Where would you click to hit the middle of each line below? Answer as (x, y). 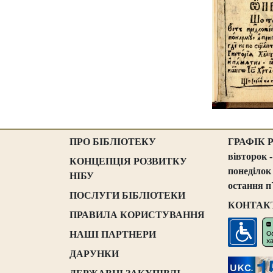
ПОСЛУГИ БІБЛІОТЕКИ (127, 195)
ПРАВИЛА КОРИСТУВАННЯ (137, 215)
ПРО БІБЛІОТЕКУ (113, 142)
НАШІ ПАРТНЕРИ (113, 234)
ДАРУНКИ (94, 254)
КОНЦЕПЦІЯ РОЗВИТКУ (128, 161)
